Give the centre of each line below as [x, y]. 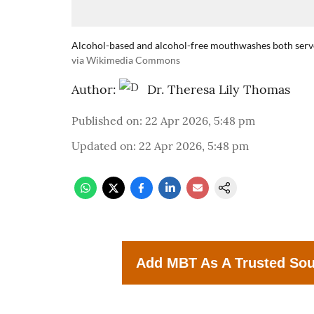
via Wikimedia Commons [126, 60]
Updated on [102, 146]
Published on [105, 121]
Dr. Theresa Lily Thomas [219, 89]
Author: [94, 89]
